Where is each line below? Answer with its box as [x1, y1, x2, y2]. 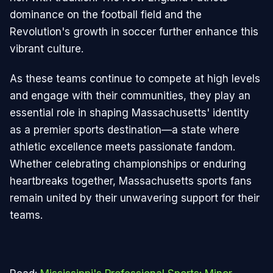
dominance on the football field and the [10, 9, 202, 21]
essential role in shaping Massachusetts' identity [10, 106, 249, 119]
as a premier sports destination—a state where [10, 123, 239, 136]
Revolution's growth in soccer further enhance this [10, 26, 258, 38]
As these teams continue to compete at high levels [10, 72, 260, 85]
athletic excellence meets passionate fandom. [10, 140, 235, 153]
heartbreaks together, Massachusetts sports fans [10, 174, 252, 187]
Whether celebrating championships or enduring [10, 157, 246, 170]
